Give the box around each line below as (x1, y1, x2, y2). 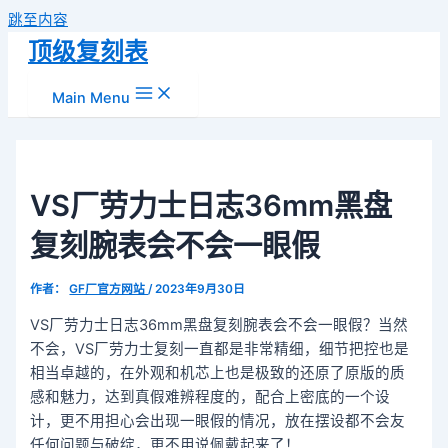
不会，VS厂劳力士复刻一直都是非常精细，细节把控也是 (30, 339, 410, 358)
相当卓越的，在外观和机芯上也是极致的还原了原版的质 (30, 363, 406, 382)
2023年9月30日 (155, 281, 246, 296)
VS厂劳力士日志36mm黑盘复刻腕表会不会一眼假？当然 (30, 315, 409, 334)
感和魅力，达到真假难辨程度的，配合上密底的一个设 (30, 387, 391, 406)
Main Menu (52, 89, 130, 107)
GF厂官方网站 (69, 281, 149, 296)
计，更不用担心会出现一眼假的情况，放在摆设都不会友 (30, 411, 406, 430)
